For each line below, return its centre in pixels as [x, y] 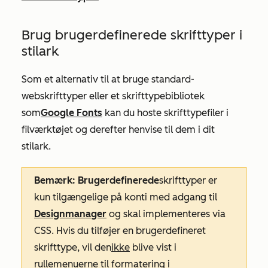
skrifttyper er [188, 180]
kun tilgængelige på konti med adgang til [126, 197]
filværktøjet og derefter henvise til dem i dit [118, 129]
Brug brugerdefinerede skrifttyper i [132, 35]
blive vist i [153, 247]
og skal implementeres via [166, 214]
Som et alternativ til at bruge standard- [108, 79]
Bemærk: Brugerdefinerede [97, 180]
